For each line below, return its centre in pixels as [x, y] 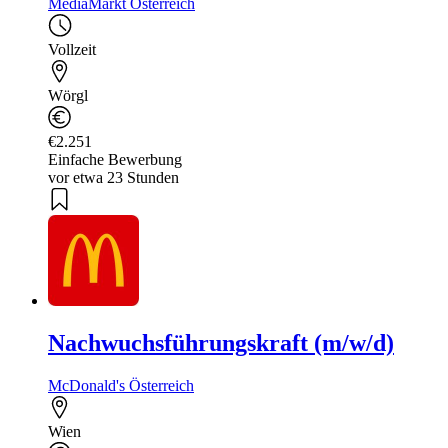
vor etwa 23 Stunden [113, 177]
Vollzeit [72, 49]
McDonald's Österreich [121, 385]
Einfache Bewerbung [115, 159]
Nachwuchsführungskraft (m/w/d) [221, 342]
